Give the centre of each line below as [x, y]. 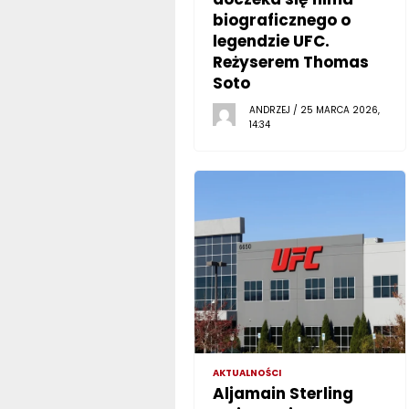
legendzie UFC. [271, 41]
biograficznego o [281, 20]
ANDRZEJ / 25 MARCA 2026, [314, 110]
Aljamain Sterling [283, 393]
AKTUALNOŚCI [246, 372]
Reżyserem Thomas [290, 62]
